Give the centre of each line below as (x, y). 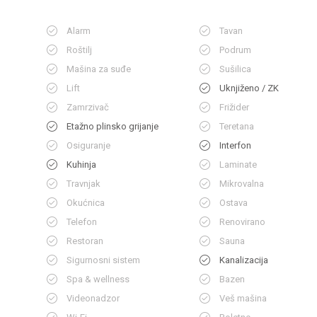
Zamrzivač (87, 107)
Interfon (236, 145)
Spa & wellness (98, 279)
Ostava (234, 203)
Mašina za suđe (98, 69)
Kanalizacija (244, 260)
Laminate (238, 165)
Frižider (235, 107)
